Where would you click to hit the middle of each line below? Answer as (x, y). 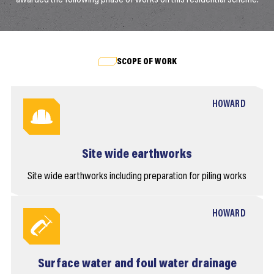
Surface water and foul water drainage (137, 264)
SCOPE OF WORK (146, 62)
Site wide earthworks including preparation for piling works (137, 176)
